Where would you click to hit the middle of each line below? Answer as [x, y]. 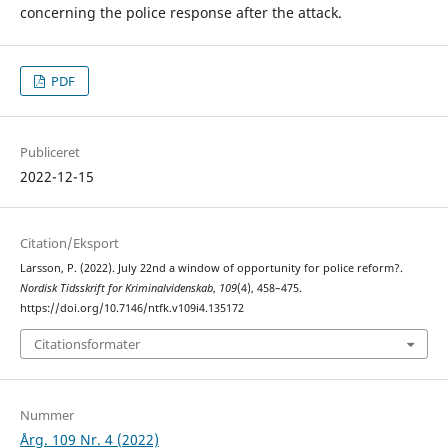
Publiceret [49, 152]
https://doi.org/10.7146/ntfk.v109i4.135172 [131, 308]
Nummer [46, 414]
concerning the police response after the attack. [180, 13]
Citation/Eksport [69, 243]
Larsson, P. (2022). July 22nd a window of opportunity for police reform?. [211, 268]
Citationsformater [86, 343]
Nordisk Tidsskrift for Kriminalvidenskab [116, 288]
